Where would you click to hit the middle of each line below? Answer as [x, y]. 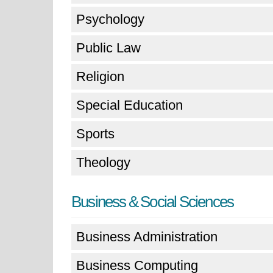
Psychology [110, 19]
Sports [95, 134]
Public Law [108, 48]
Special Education [129, 105]
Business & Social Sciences [153, 202]
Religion [100, 76]
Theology [103, 162]
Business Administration [147, 237]
